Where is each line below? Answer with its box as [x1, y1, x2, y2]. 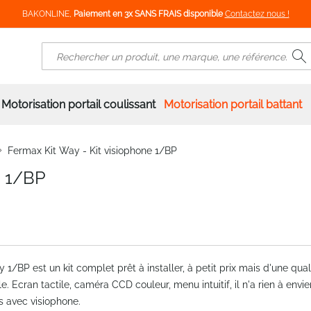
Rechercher [50, 61, 96, 72]
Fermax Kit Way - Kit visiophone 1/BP [8, 145, 177, 156]
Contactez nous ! [224, 9, 289, 19]
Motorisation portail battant [164, 98, 302, 111]
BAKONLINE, [22, 9, 74, 19]
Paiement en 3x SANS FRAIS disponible [73, 9, 223, 19]
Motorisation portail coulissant [1, 98, 155, 111]
